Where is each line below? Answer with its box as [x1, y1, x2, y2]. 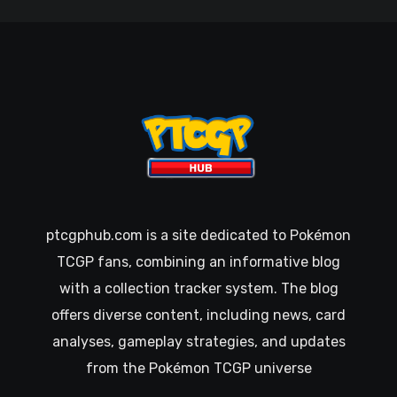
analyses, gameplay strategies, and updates [51, 333, 346, 351]
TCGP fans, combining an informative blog [57, 253, 340, 271]
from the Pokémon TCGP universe [85, 360, 312, 378]
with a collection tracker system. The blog [58, 280, 339, 298]
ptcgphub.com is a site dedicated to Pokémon [46, 227, 351, 245]
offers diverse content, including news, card [51, 307, 346, 324]
